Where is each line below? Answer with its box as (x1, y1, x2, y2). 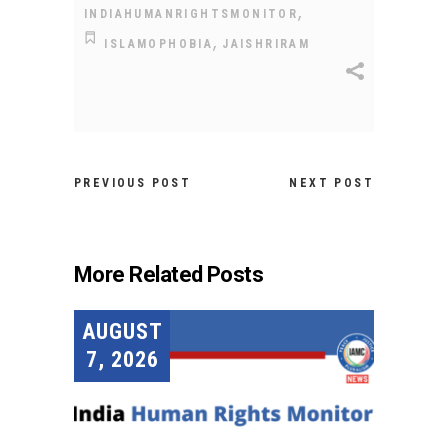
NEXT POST (289, 175, 374, 190)
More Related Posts (74, 261, 264, 287)
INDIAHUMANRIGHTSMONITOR (84, 6, 299, 21)
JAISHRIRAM (222, 36, 311, 51)
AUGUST (82, 318, 163, 344)
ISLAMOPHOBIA (104, 36, 214, 51)
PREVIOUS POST (74, 175, 192, 190)
